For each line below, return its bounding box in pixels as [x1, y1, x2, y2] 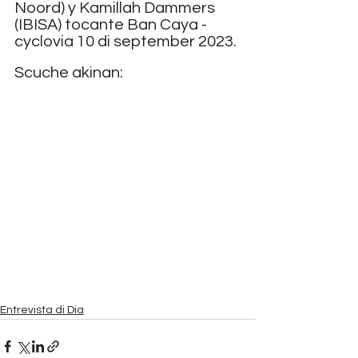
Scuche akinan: [14, 65, 123, 82]
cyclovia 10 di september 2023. [14, 34, 237, 50]
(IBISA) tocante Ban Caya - [14, 17, 210, 34]
